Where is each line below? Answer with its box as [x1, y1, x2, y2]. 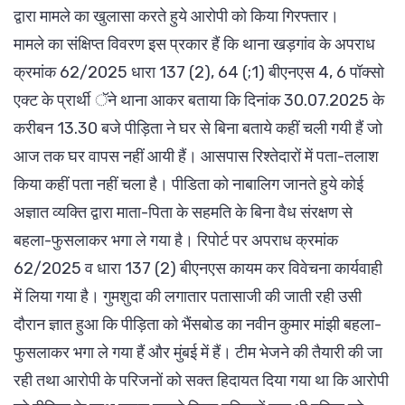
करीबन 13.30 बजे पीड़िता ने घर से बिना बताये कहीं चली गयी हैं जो [14, 118, 382, 138]
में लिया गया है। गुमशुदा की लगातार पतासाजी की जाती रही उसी [14, 286, 362, 306]
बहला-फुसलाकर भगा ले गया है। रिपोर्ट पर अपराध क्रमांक [14, 230, 338, 250]
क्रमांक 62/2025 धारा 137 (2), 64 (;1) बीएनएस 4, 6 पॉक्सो [14, 61, 384, 82]
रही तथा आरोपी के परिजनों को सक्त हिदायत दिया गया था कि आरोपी [14, 370, 389, 391]
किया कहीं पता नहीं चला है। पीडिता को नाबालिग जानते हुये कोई [14, 174, 363, 194]
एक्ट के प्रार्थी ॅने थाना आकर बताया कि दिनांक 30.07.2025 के [14, 89, 384, 110]
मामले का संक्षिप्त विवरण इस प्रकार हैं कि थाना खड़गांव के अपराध [14, 33, 375, 54]
